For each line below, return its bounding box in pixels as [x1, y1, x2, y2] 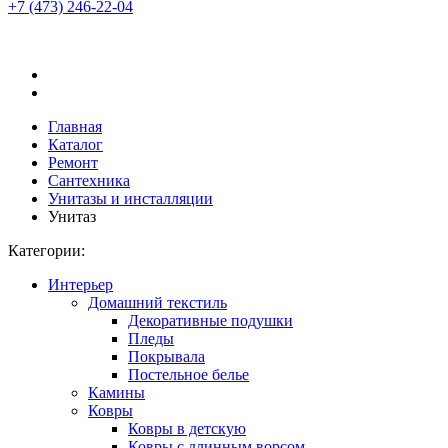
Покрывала [128, 348, 205, 365]
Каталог [48, 136, 103, 153]
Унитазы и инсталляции [48, 190, 213, 207]
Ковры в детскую [128, 420, 246, 437]
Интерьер [48, 276, 113, 293]
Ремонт [48, 154, 98, 171]
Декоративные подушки [128, 312, 293, 329]
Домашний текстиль [88, 294, 227, 311]
